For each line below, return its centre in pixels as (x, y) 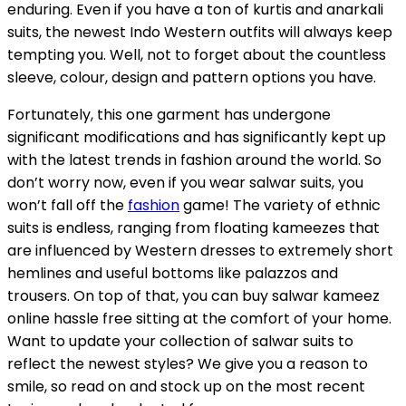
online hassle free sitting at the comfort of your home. (199, 318)
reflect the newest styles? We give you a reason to (188, 363)
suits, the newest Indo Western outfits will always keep (200, 32)
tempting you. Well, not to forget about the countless (197, 54)
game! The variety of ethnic (280, 205)
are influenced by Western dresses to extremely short (200, 250)
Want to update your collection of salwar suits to (180, 341)
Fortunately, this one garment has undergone (169, 114)
